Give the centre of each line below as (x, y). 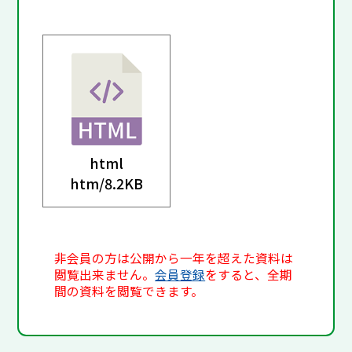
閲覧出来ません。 (105, 275)
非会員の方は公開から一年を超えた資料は (174, 258)
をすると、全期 (249, 275)
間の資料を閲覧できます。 (129, 291)
